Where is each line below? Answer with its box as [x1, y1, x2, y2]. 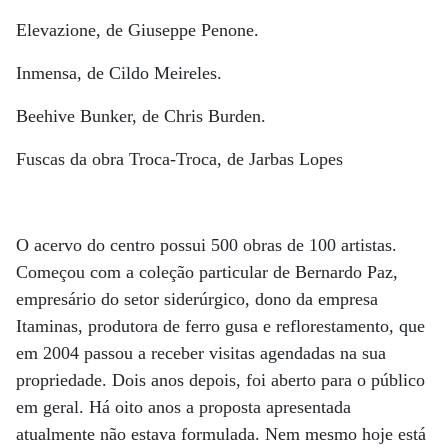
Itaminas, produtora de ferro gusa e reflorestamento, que [16, 316, 425, 336]
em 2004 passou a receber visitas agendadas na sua [16, 343, 386, 363]
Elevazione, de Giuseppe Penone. [16, 20, 259, 40]
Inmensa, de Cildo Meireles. [16, 63, 222, 83]
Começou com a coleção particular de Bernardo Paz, [16, 262, 398, 282]
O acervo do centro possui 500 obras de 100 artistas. [16, 235, 397, 255]
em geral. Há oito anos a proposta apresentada [16, 397, 351, 417]
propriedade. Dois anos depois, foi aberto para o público [16, 370, 425, 390]
